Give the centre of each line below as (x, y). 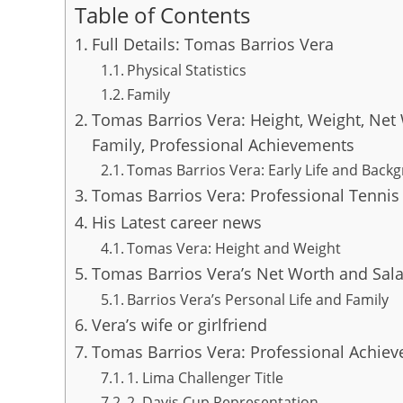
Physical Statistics (186, 70)
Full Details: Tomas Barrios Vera (212, 44)
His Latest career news (176, 222)
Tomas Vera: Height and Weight (233, 248)
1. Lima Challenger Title (205, 378)
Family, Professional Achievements (223, 145)
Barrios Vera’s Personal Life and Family (257, 300)
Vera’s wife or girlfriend (179, 325)
